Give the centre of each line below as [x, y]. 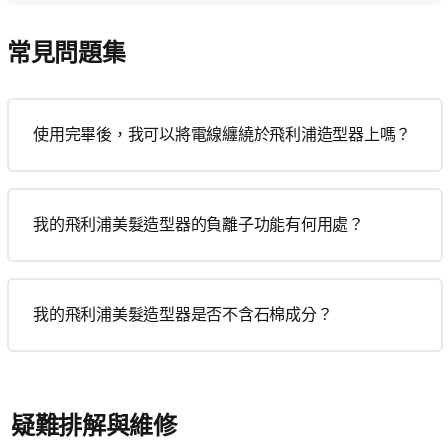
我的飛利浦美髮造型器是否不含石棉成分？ [183, 314]
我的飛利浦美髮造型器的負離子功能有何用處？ [198, 224]
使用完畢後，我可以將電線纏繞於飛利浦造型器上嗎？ [222, 134]
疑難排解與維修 [94, 425]
